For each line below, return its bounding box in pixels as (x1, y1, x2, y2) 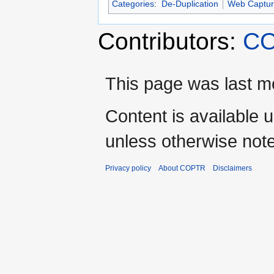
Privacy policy (105, 164, 151, 173)
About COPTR (158, 164, 206, 173)
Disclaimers (213, 164, 252, 173)
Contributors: (98, 28, 243, 55)
